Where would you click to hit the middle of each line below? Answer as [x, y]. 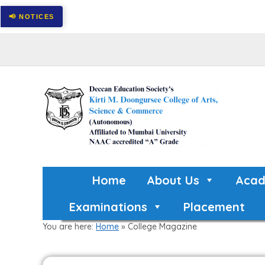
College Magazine [162, 227]
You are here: [69, 227]
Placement [214, 207]
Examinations [108, 207]
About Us [173, 180]
